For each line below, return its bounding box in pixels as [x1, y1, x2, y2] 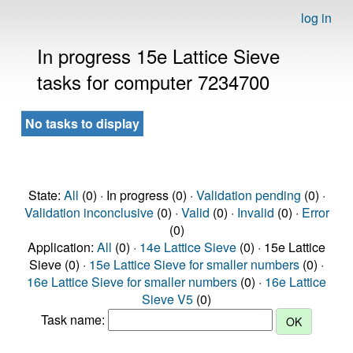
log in [301, 9, 332, 27]
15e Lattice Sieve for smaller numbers [89, 255, 299, 273]
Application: [28, 238, 97, 256]
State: [28, 186, 64, 204]
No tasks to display [25, 114, 139, 132]
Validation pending [195, 186, 301, 204]
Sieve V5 [142, 290, 193, 308]
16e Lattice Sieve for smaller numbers [27, 273, 237, 291]
